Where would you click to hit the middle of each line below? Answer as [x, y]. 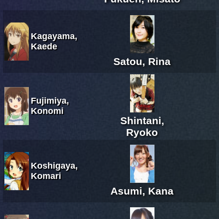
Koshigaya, [54, 165]
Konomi [47, 111]
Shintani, [142, 120]
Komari [46, 176]
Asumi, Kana [142, 191]
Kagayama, [54, 36]
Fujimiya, [50, 100]
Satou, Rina [142, 61]
